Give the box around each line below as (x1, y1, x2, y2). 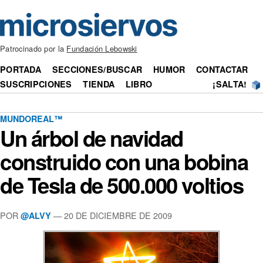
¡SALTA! (213, 78, 247, 90)
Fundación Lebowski (66, 43, 137, 55)
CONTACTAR (196, 63, 248, 76)
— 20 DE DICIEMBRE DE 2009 (51, 208, 172, 221)
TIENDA (83, 78, 115, 90)
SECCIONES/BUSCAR (52, 63, 143, 76)
